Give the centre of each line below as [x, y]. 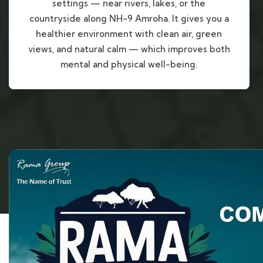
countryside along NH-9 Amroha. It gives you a [129, 19]
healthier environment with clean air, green [129, 34]
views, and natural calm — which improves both [129, 49]
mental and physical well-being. [129, 65]
